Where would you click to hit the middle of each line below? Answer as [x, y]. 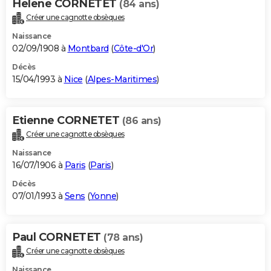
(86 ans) [142, 120]
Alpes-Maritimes [122, 79]
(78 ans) [123, 237]
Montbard [88, 48]
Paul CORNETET [58, 237]
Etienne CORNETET [67, 120]
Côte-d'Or [133, 48]
